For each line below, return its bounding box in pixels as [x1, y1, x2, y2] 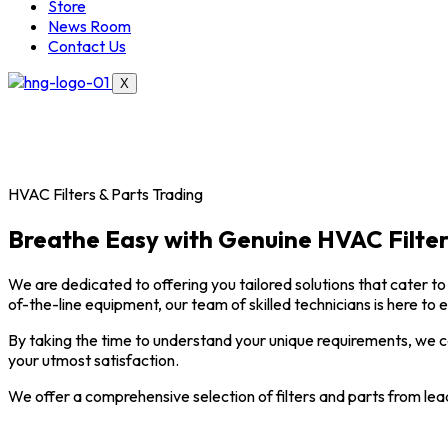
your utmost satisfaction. [8, 349, 179, 370]
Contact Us [48, 36, 126, 56]
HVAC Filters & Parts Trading [8, 183, 203, 204]
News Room [48, 16, 131, 36]
